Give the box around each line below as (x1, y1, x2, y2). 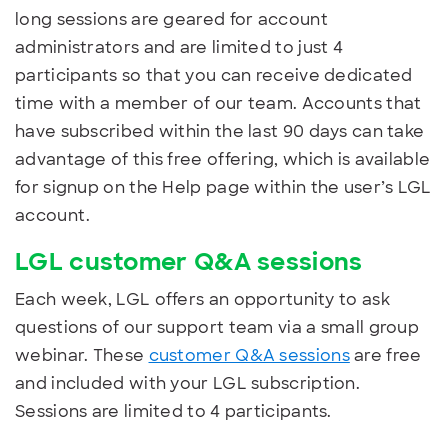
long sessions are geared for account (15, 8, 328, 30)
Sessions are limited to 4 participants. (15, 400, 332, 422)
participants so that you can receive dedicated (15, 64, 413, 86)
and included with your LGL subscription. (15, 372, 360, 394)
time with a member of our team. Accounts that (15, 92, 422, 114)
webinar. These (15, 344, 149, 366)
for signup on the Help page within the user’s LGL (15, 176, 432, 198)
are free (349, 344, 422, 366)
